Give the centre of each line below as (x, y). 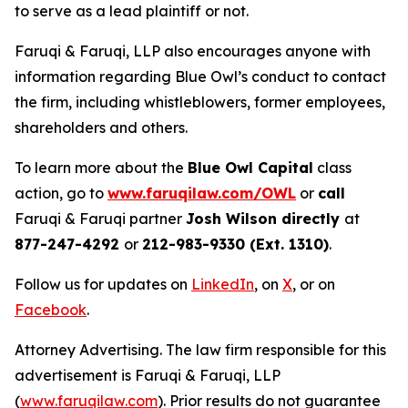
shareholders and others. (101, 128)
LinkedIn (223, 285)
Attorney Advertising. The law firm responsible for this (200, 350)
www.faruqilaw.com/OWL (202, 194)
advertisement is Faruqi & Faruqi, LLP (148, 376)
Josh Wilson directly (265, 219)
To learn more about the (101, 168)
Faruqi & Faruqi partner (100, 219)
